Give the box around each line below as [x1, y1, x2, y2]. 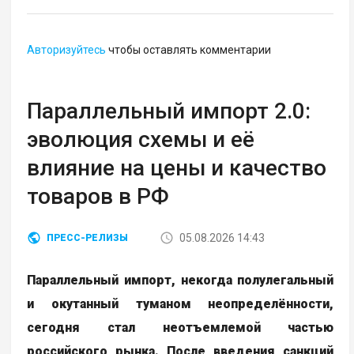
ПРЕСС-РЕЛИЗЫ [47, 232, 129, 244]
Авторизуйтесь [27, 43, 107, 57]
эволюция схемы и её [27, 126, 255, 153]
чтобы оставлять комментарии [106, 43, 272, 57]
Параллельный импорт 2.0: [27, 98, 311, 125]
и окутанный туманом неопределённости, [27, 296, 334, 312]
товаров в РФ [27, 183, 170, 210]
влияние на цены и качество [27, 155, 327, 182]
